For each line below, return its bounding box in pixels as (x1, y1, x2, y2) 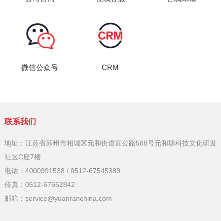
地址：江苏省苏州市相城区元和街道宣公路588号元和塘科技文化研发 (4, 139, 217, 147)
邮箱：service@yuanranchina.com (4, 194, 112, 202)
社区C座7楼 (4, 152, 41, 161)
